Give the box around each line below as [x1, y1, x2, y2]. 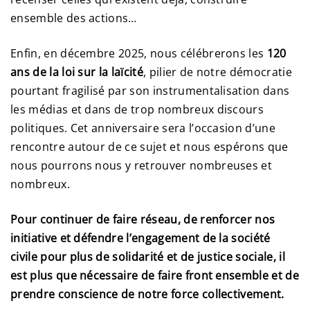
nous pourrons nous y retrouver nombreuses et [10, 158, 273, 174]
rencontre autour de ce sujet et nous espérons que [10, 139, 289, 155]
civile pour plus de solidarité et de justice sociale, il [10, 249, 285, 265]
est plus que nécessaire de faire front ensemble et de [10, 268, 299, 284]
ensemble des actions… [10, 10, 137, 26]
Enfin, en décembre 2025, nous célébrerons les [10, 46, 267, 62]
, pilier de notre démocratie [143, 64, 292, 80]
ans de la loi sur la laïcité [10, 64, 143, 80]
